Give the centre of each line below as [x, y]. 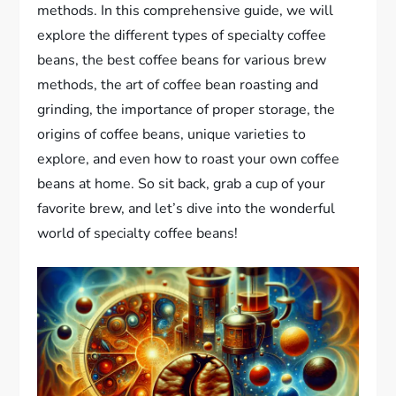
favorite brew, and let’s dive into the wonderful [187, 209]
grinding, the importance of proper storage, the [187, 110]
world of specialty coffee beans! [138, 234]
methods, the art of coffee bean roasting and [178, 85]
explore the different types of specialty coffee [182, 36]
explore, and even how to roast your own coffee [189, 160]
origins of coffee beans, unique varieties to [172, 135]
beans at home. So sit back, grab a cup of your [182, 184]
